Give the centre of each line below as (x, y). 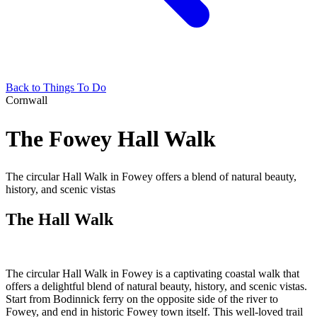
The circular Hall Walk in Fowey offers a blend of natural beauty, (151, 177)
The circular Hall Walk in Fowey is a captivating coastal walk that (152, 273)
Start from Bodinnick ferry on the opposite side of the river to (142, 299)
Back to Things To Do (56, 87)
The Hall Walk (59, 219)
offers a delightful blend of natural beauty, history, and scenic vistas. (156, 286)
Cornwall (27, 100)
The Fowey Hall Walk (111, 138)
